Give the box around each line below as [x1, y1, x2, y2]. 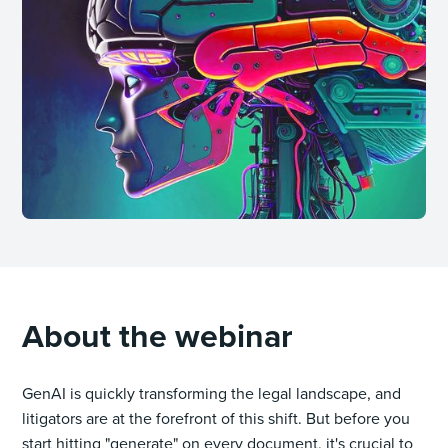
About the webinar [22, 311, 294, 360]
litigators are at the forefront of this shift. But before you [22, 406, 411, 430]
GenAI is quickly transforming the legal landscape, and [22, 381, 402, 405]
